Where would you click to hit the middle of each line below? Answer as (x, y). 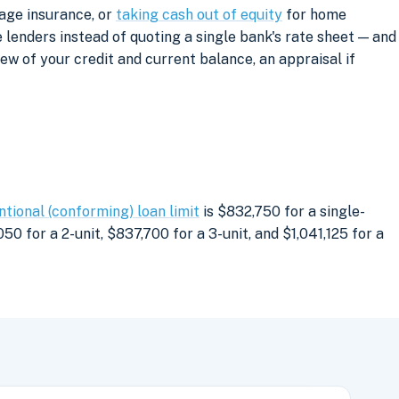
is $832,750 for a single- (282, 211)
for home (314, 14)
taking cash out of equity (199, 14)
